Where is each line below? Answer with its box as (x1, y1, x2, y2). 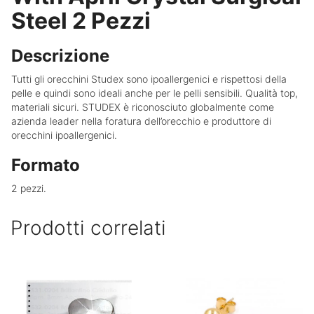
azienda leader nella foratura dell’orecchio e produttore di (11, 115, 271, 128)
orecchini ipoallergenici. (11, 129, 117, 142)
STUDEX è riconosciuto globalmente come (82, 101, 274, 114)
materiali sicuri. (11, 101, 82, 114)
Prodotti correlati (11, 216, 166, 240)
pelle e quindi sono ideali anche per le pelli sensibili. (11, 87, 245, 100)
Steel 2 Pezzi (11, 7, 156, 35)
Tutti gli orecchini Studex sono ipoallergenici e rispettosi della (11, 73, 287, 86)
